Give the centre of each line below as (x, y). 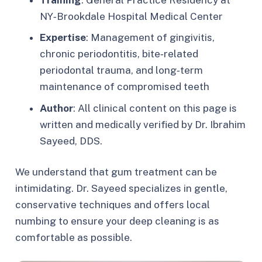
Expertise (63, 38)
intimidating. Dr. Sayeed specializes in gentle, (121, 189)
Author (56, 108)
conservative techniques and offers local (112, 205)
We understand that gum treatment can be (116, 172)
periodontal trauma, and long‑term (121, 70)
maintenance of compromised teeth (125, 87)
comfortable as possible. (73, 238)
